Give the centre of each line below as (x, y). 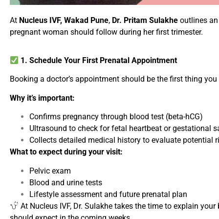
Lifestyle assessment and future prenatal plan (108, 194)
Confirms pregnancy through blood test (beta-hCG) (116, 117)
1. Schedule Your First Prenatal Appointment (98, 61)
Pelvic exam (50, 171)
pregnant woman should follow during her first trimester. (106, 32)
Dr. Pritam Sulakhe (145, 20)
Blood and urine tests (66, 182)
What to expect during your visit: (66, 152)
